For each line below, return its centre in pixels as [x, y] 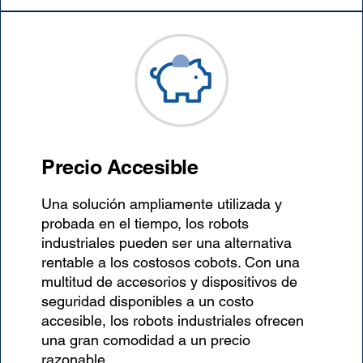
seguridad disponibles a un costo [148, 301]
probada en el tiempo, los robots [145, 224]
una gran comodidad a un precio [146, 340]
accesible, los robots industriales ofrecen [173, 321]
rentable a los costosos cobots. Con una [171, 263]
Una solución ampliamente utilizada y [162, 204]
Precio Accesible [120, 167]
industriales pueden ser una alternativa [167, 243]
